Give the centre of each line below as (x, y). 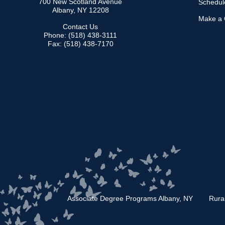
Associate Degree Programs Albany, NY (130, 199)
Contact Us (80, 27)
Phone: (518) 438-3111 (80, 35)
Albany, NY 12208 (80, 10)
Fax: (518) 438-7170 (80, 44)
